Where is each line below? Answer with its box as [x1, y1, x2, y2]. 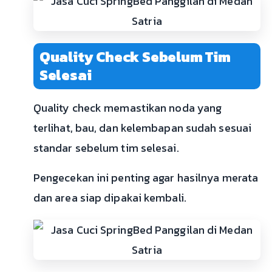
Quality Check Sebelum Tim [39, 46, 231, 68]
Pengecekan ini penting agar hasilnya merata [33, 169, 259, 186]
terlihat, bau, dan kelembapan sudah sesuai [33, 120, 252, 137]
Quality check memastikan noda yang [33, 100, 222, 117]
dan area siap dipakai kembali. [33, 189, 186, 206]
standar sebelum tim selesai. [33, 140, 179, 157]
